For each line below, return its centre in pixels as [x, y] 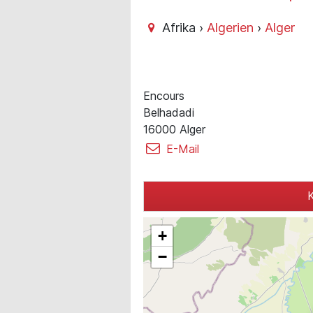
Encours [164, 96]
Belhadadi [169, 112]
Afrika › [183, 27]
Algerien [231, 27]
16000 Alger [174, 129]
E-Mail [181, 149]
